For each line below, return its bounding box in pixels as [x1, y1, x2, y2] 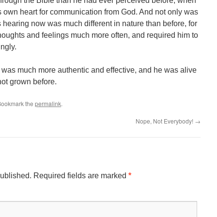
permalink [35, 99, 61, 108]
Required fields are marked [33, 171, 128, 180]
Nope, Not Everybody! [136, 117, 195, 125]
